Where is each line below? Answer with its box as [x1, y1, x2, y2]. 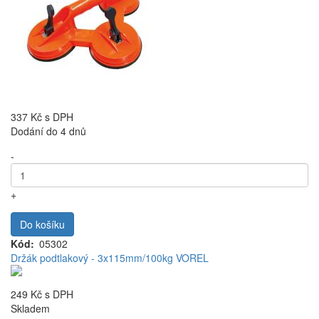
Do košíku [20, 217, 65, 231]
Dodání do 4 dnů [11, 124, 86, 138]
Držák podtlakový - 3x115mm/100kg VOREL [11, 251, 209, 265]
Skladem [11, 301, 50, 315]
